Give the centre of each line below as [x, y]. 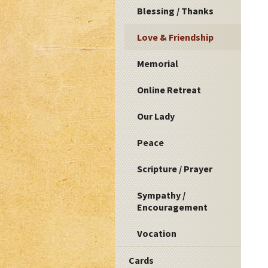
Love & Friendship [176, 37]
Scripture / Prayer [175, 169]
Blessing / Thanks [176, 11]
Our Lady [156, 116]
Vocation [157, 234]
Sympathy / [162, 195]
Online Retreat [169, 90]
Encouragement [173, 207]
